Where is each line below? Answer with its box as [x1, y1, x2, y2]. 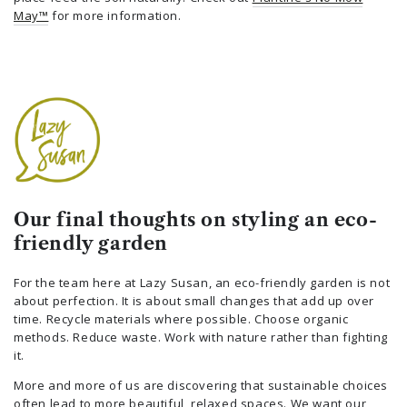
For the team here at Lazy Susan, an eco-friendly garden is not [14, 273, 391, 291]
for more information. [48, 6, 182, 24]
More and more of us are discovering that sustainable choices [14, 376, 389, 393]
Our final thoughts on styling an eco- [14, 208, 378, 231]
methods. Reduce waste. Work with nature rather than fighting [14, 328, 389, 345]
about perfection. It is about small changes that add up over [14, 292, 375, 309]
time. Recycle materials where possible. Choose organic [14, 310, 349, 327]
